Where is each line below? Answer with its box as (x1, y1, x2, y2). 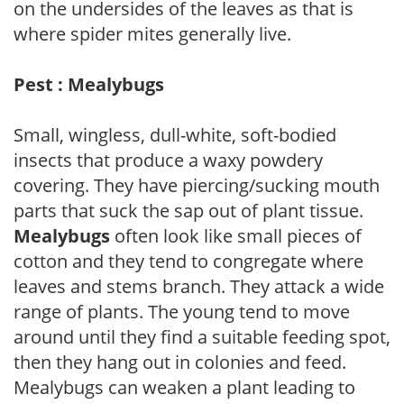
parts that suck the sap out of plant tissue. (14, 197, 363, 223)
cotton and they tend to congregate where (14, 248, 363, 273)
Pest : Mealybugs (14, 71, 164, 96)
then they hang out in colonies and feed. (14, 349, 346, 374)
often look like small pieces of (110, 223, 362, 248)
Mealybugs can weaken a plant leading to (14, 374, 355, 399)
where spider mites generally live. (14, 21, 291, 46)
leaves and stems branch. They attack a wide (14, 273, 384, 298)
